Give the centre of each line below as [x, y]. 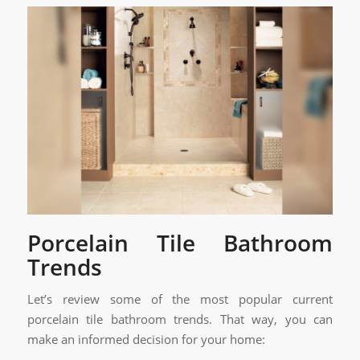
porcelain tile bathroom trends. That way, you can [180, 319]
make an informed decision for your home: [146, 340]
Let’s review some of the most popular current [180, 299]
